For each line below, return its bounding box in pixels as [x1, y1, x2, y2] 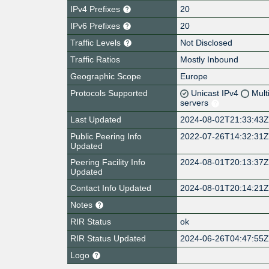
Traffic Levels [70, 37, 123, 47]
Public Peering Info [70, 131, 142, 141]
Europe [180, 71, 208, 81]
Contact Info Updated [70, 183, 151, 193]
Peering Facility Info [70, 157, 145, 167]
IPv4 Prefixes [70, 4, 122, 14]
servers [180, 97, 211, 107]
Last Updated [70, 114, 121, 124]
